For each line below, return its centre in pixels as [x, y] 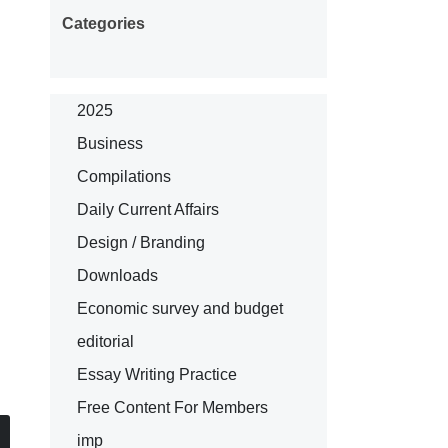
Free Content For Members [172, 407]
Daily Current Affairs [147, 209]
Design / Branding [140, 242]
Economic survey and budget [179, 308]
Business [109, 143]
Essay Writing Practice [156, 374]
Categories [103, 24]
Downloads [117, 275]
